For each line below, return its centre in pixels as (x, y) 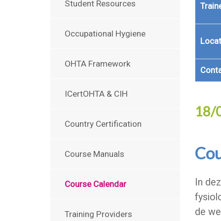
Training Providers (98, 214)
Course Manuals (94, 154)
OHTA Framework (98, 64)
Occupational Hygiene (105, 34)
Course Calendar (95, 184)
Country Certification (103, 124)
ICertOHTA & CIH (96, 94)
